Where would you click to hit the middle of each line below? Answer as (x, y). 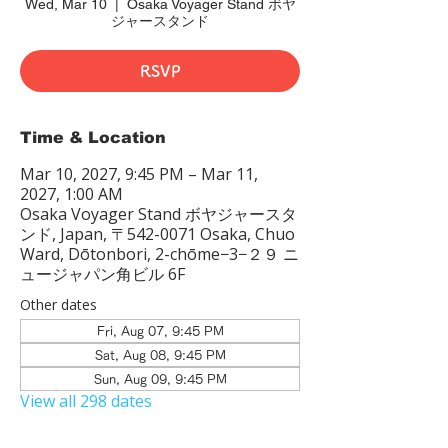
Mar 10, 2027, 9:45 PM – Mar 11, (139, 174)
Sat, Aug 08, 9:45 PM (160, 355)
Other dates (58, 304)
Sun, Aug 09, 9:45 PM (160, 379)
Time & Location (93, 137)
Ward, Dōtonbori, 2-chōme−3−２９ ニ (159, 254)
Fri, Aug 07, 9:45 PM (160, 331)
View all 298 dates (86, 401)
